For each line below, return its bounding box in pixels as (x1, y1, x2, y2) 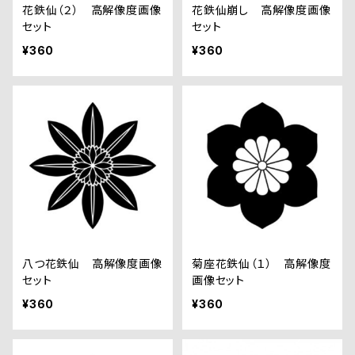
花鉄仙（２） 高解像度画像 (22, 3, 162, 17)
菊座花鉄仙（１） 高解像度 (192, 257, 331, 270)
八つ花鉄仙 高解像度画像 (22, 257, 162, 270)
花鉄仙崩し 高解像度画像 (192, 3, 331, 17)
